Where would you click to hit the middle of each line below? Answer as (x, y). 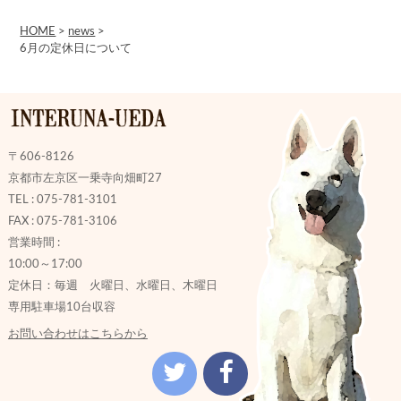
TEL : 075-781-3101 (62, 199)
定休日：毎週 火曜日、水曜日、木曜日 (112, 285)
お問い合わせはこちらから (77, 333)
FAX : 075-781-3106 (62, 221)
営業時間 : (34, 242)
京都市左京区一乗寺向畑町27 (85, 178)
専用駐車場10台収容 (61, 307)
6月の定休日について (76, 48)
